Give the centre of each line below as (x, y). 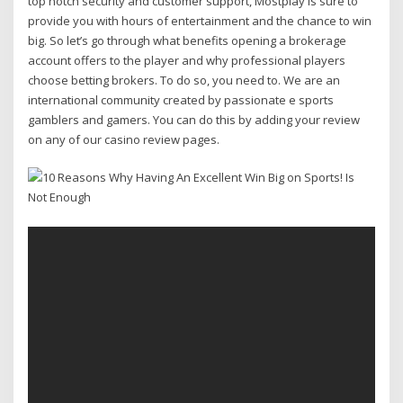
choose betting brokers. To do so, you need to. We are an (184, 80)
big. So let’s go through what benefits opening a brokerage (188, 40)
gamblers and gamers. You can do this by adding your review (194, 119)
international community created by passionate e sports (181, 99)
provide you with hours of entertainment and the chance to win (200, 20)
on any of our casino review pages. (124, 139)
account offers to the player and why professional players (187, 60)
